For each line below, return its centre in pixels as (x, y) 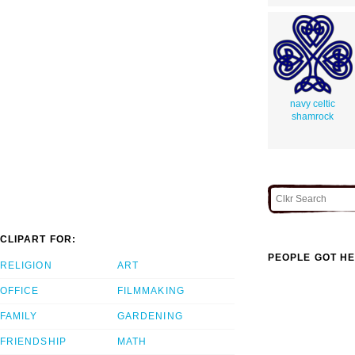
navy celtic (313, 103)
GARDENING (150, 317)
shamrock (313, 116)
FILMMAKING (151, 291)
